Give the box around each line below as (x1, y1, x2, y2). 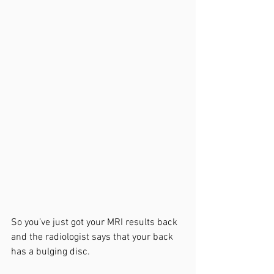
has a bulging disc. (11, 246, 92, 258)
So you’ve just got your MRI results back (11, 217, 180, 229)
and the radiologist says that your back (11, 231, 176, 243)
